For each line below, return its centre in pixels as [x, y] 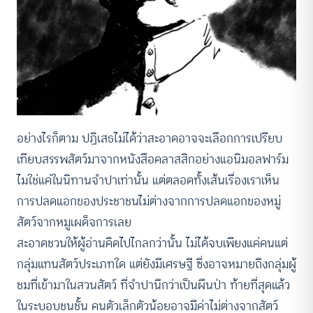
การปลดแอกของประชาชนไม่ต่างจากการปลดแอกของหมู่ [149, 202]
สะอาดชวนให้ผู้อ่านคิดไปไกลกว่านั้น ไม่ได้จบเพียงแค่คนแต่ [152, 243]
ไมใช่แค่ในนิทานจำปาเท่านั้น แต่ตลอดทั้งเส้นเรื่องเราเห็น [148, 181]
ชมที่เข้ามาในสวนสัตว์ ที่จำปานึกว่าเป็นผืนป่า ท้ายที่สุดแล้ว [153, 285]
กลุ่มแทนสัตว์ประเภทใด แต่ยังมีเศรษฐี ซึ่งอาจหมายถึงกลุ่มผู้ [156, 264]
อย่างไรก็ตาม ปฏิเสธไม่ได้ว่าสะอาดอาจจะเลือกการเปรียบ [150, 139]
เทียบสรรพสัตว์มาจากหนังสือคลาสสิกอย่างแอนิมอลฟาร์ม [153, 160]
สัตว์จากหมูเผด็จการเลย [74, 223]
